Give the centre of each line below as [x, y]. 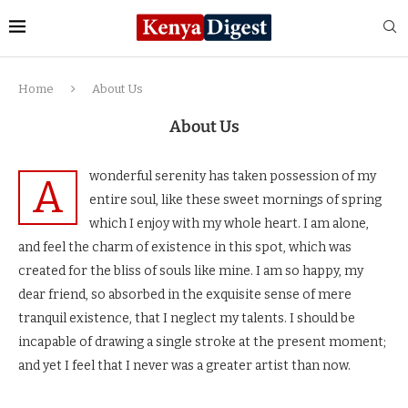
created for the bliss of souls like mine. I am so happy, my [191, 270]
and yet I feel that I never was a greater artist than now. [184, 365]
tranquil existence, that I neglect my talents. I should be [187, 318]
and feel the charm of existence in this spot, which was [185, 247]
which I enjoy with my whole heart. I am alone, [229, 223]
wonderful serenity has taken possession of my [233, 176]
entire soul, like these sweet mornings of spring [235, 199]
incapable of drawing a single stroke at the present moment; [202, 342]
